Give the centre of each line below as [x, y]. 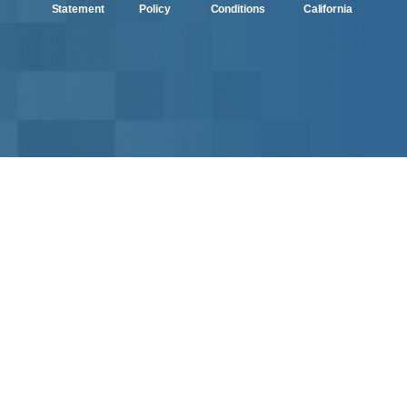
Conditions [238, 10]
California [328, 10]
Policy [155, 10]
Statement [78, 10]
